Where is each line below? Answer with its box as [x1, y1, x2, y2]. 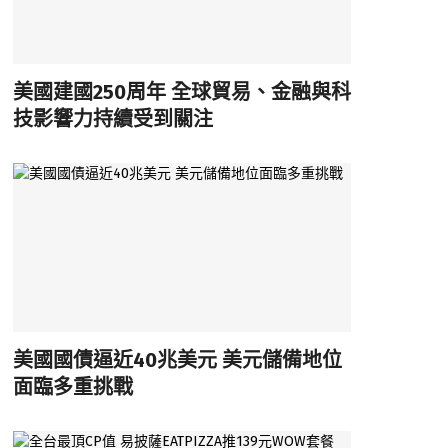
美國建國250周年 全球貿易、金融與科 [12, 79, 351, 104]
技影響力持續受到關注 [12, 106, 213, 131]
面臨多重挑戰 [12, 374, 133, 399]
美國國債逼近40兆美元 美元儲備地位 [12, 347, 342, 372]
